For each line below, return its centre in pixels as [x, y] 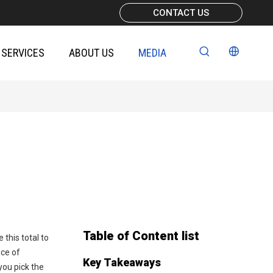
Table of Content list [141, 236]
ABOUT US [91, 53]
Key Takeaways [122, 262]
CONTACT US [181, 13]
